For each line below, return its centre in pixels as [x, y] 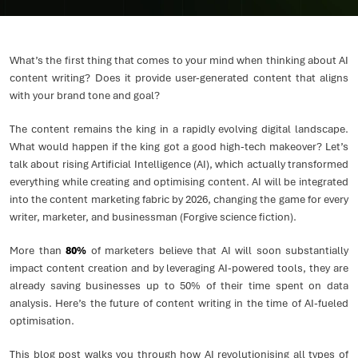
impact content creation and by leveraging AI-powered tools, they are [179, 268]
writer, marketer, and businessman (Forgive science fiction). [153, 217]
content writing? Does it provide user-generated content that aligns [179, 78]
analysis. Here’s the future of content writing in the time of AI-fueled [179, 303]
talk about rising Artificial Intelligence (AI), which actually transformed [179, 164]
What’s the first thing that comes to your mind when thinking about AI [179, 60]
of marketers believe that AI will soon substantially [219, 251]
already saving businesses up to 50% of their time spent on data [179, 286]
